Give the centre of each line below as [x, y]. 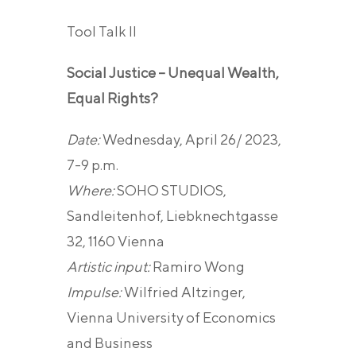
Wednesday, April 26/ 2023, [191, 140]
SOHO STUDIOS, [170, 191]
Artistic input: [108, 267]
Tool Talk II [102, 32]
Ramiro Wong [197, 267]
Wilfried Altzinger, [184, 292]
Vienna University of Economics [171, 318]
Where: [91, 191]
